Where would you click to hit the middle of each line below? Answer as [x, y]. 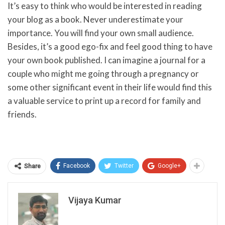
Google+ [169, 165]
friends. [22, 114]
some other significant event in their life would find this [110, 87]
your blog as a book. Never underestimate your [95, 19]
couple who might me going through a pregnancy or [103, 73]
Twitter [124, 165]
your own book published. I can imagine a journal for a [106, 60]
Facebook [77, 165]
